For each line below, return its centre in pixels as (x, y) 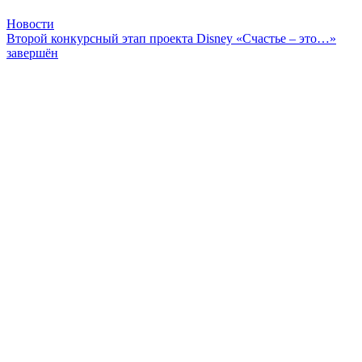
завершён (32, 53)
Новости (30, 23)
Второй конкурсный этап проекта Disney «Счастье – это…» (171, 38)
